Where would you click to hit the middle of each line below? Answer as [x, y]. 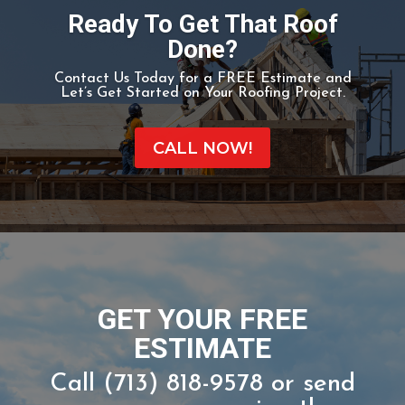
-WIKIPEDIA [61, 35]
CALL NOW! [202, 319]
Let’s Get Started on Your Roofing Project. [202, 264]
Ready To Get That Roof [202, 195]
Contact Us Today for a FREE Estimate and [202, 250]
